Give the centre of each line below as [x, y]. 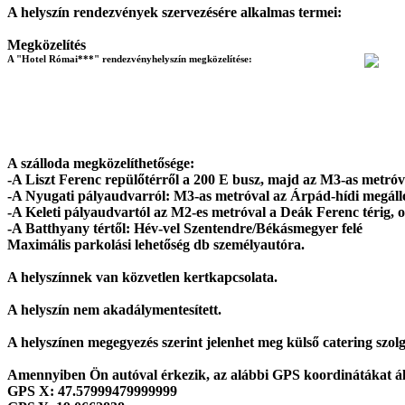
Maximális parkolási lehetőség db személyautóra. [156, 245]
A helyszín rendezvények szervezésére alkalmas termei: [174, 12]
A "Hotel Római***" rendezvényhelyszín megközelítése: [130, 59]
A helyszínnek [52, 277]
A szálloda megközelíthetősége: [101, 163]
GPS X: [33, 391]
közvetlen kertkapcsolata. [198, 277]
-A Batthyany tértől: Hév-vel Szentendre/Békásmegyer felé [185, 228]
